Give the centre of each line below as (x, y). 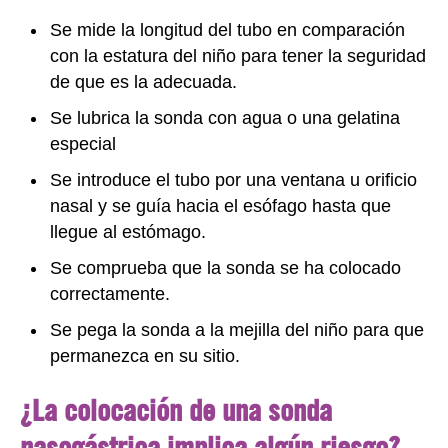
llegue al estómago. (128, 231)
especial (83, 143)
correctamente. (110, 293)
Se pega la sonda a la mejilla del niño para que (237, 329)
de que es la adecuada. (143, 81)
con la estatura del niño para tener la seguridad (238, 55)
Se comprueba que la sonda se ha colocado (225, 267)
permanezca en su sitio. (145, 355)
